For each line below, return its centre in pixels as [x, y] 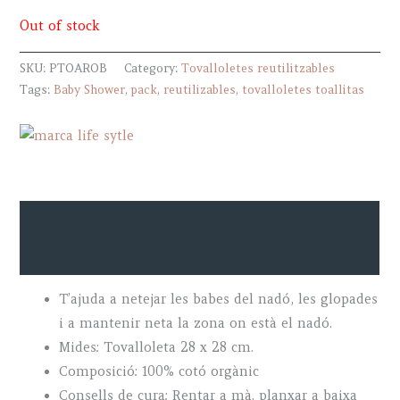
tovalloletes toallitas [304, 90]
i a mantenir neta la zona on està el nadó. [196, 324]
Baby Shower [90, 90]
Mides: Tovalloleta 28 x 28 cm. [157, 348]
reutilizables [200, 90]
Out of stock [60, 26]
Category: [153, 69]
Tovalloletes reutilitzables [258, 69]
